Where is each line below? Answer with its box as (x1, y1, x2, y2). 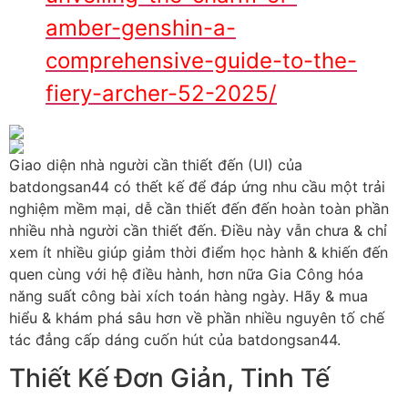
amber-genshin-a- (46, 14, 236, 41)
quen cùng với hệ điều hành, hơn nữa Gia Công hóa (9, 264, 363, 283)
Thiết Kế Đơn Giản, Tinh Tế (9, 362, 330, 394)
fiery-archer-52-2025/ (46, 79, 277, 107)
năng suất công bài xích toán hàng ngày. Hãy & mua (9, 286, 368, 305)
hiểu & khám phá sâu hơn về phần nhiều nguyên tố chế (9, 308, 384, 327)
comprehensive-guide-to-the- (46, 46, 357, 74)
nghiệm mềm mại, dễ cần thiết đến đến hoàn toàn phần (9, 199, 389, 218)
